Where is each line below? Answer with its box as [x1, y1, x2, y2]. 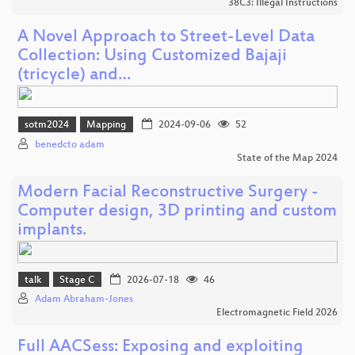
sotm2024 [25, 120, 70, 132]
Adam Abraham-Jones [35, 294, 133, 306]
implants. [17, 220, 86, 241]
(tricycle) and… [17, 66, 131, 86]
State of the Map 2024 [237, 152, 338, 164]
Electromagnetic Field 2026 [216, 307, 338, 319]
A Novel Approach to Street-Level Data [17, 28, 315, 48]
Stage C [59, 275, 95, 287]
